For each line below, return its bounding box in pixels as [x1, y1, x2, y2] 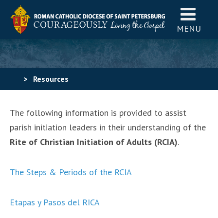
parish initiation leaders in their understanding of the [10, 122, 206, 133]
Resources [33, 74, 69, 84]
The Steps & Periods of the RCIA [10, 166, 132, 178]
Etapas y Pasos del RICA [10, 197, 100, 208]
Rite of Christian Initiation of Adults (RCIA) [10, 136, 178, 147]
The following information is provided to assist [10, 107, 186, 118]
